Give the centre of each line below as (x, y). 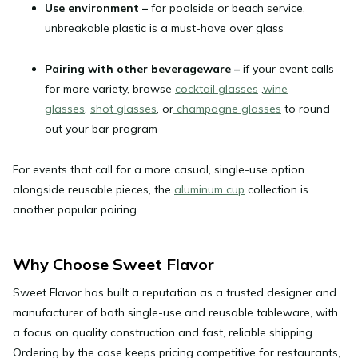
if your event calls (287, 69)
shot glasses (123, 109)
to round (306, 109)
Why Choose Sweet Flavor (113, 264)
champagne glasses (229, 109)
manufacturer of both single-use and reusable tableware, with (175, 312)
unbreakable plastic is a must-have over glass (164, 28)
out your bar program (101, 129)
